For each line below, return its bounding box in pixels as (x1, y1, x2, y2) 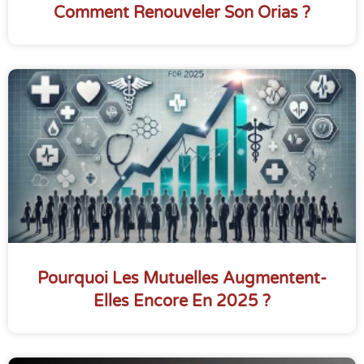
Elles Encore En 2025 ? (93, 292, 271, 312)
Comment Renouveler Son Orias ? (54, 3, 310, 24)
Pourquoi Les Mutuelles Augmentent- (37, 269, 327, 289)
